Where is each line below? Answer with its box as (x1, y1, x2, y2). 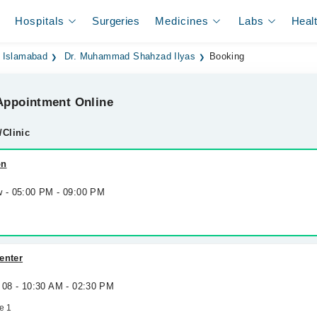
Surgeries (92, 15, 139, 27)
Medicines (155, 15, 209, 27)
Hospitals (15, 15, 65, 27)
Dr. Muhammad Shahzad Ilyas (64, 52, 196, 62)
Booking (209, 52, 245, 62)
